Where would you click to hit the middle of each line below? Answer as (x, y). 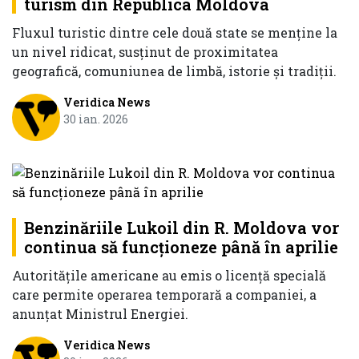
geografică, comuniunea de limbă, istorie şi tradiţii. (174, 71)
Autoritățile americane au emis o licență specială (169, 276)
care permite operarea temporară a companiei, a (164, 295)
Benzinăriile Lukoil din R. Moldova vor (182, 228)
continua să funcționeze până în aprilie (181, 247)
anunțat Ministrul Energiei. (100, 314)
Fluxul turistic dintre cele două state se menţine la (175, 32)
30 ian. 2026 (95, 119)
